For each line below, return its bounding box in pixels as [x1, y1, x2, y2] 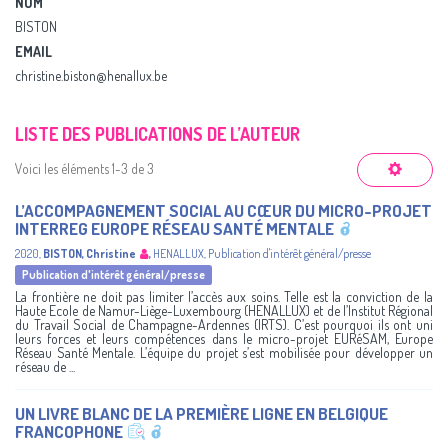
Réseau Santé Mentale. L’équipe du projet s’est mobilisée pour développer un [15, 344, 433, 362]
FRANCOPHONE [15, 421, 123, 443]
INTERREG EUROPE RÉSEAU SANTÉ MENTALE [15, 218, 334, 239]
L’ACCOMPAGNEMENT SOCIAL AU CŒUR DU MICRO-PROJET [15, 200, 432, 221]
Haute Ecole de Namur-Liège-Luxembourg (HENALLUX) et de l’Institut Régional [15, 302, 433, 320]
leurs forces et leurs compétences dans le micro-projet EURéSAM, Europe [15, 330, 433, 348]
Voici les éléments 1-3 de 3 [15, 160, 154, 177]
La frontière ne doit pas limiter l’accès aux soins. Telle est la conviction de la [15, 288, 433, 306]
